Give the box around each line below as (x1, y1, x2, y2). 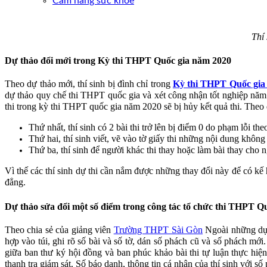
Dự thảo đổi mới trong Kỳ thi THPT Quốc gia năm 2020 (5, 55, 231, 66)
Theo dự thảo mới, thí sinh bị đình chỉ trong (5, 79, 173, 89)
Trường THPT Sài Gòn (113, 224, 203, 235)
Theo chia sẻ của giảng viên (5, 224, 114, 235)
